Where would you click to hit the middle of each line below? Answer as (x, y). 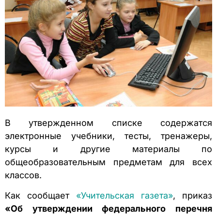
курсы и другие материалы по (108, 149)
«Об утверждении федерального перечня (108, 208)
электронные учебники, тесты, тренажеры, (108, 136)
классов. (23, 175)
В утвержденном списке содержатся (108, 123)
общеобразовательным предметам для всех (108, 162)
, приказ (193, 195)
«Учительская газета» (124, 195)
